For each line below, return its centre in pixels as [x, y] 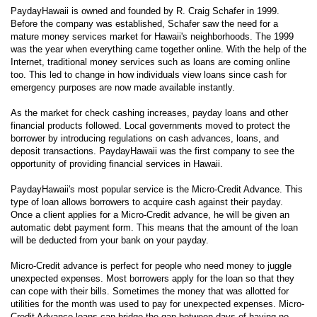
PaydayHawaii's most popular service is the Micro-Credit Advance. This [157, 189]
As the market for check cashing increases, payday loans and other [149, 113]
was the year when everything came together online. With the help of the [158, 49]
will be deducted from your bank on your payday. [110, 240]
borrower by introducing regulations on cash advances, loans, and [145, 138]
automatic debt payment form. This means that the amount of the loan [154, 227]
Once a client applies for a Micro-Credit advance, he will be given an [150, 214]
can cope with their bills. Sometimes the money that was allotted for [150, 291]
